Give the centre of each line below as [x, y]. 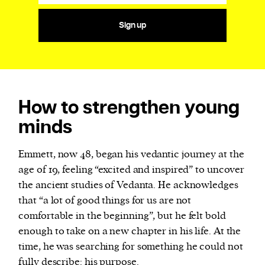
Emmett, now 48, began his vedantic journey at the [131, 154]
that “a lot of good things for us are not [105, 201]
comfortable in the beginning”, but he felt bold [122, 216]
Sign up [132, 25]
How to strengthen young [129, 109]
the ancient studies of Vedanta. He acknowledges [128, 185]
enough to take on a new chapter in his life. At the [130, 231]
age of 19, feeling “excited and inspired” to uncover [132, 170]
